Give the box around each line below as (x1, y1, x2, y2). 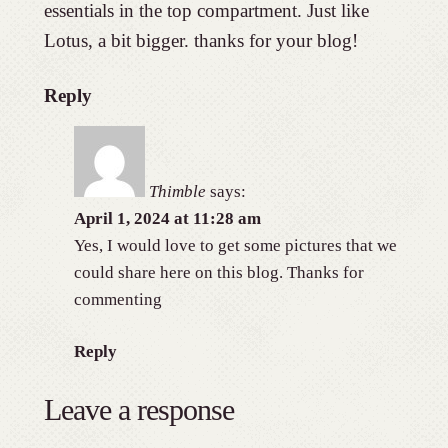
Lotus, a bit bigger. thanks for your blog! (43, 29, 358, 51)
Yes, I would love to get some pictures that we (73, 235, 397, 255)
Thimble (148, 181, 206, 201)
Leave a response (43, 392, 234, 426)
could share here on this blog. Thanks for (73, 262, 364, 282)
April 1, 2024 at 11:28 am (73, 208, 261, 228)
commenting (73, 289, 162, 309)
